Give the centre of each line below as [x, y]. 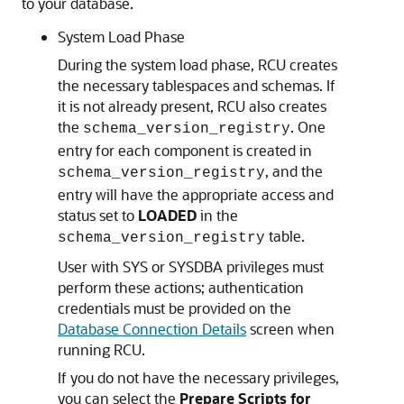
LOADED [167, 215]
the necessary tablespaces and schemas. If [197, 85]
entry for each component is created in [185, 150]
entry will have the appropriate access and [196, 194]
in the [217, 215]
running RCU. [101, 349]
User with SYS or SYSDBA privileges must [191, 266]
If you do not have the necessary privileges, [198, 377]
